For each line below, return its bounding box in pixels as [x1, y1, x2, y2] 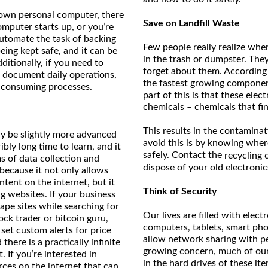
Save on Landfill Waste [143, 19, 240, 29]
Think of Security [143, 187, 217, 197]
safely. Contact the [143, 150, 224, 160]
